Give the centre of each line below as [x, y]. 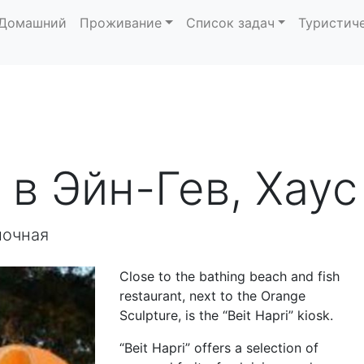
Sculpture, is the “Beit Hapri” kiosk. [226, 315]
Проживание [121, 23]
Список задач [230, 23]
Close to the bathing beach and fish [229, 276]
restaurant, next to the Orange [212, 296]
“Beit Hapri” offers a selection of [219, 348]
